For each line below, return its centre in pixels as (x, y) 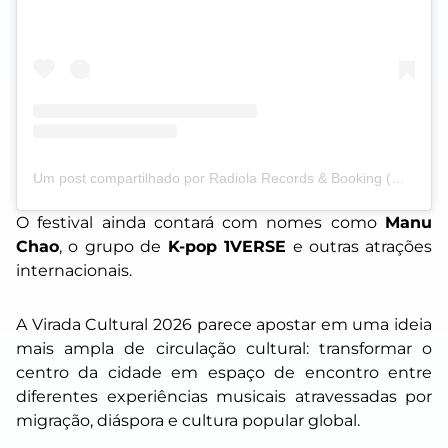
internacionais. (74, 270)
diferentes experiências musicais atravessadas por (224, 396)
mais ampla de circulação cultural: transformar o (224, 348)
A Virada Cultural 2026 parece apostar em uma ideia (224, 324)
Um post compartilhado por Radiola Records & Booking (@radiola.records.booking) (398, 177)
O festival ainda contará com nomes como (200, 222)
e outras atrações (359, 246)
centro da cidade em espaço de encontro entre (224, 372)
